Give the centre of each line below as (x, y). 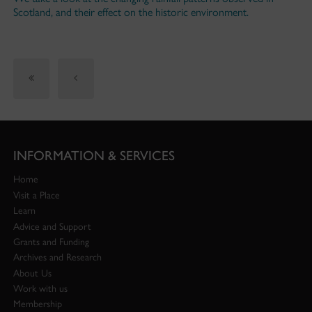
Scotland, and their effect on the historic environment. (131, 13)
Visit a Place (36, 195)
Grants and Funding (51, 242)
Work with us (40, 289)
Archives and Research (57, 258)
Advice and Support (52, 226)
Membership (37, 304)
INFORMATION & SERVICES (94, 156)
